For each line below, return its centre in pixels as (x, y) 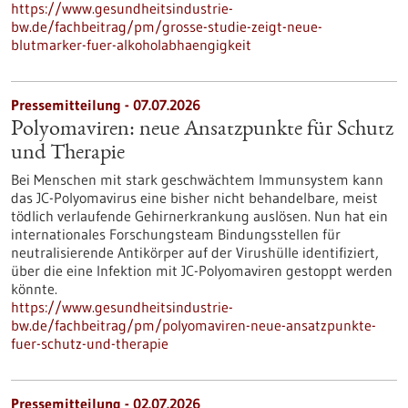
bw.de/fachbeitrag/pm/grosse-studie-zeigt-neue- (167, 26)
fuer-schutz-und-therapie (90, 343)
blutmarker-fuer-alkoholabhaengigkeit (131, 45)
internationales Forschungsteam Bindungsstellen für (176, 234)
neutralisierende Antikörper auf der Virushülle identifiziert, (195, 252)
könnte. (34, 289)
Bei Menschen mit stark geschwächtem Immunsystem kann (197, 179)
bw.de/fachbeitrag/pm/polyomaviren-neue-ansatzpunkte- (194, 325)
